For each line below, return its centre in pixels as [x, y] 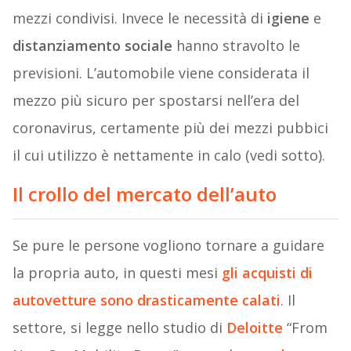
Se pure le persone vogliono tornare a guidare [168, 246]
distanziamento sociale [92, 46]
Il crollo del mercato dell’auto [144, 194]
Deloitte [254, 328]
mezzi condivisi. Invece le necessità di [139, 18]
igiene [288, 18]
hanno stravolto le [236, 46]
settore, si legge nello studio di [119, 328]
